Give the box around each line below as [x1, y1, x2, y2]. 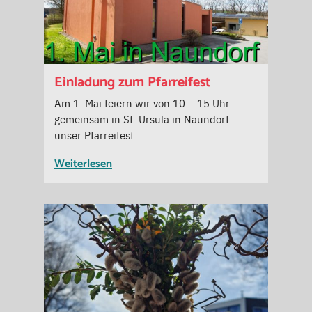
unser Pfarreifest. [54, 127, 136, 143]
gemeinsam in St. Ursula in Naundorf [54, 111, 229, 127]
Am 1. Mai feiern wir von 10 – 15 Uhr [54, 95, 230, 111]
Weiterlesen [54, 155, 112, 174]
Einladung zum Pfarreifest [54, 71, 211, 95]
